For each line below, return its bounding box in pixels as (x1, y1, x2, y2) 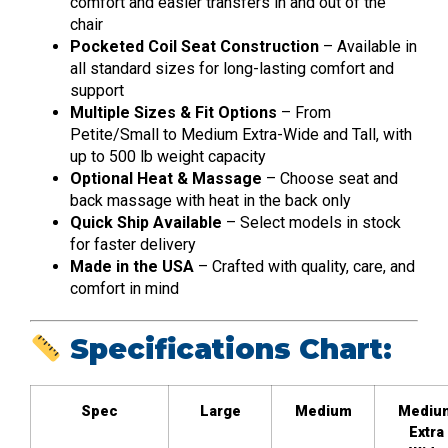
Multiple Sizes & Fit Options (70, 102, 277, 122)
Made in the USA (70, 256, 194, 276)
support (70, 80, 124, 100)
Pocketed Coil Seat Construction (70, 36, 319, 56)
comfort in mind (70, 278, 179, 298)
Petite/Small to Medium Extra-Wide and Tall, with (70, 124, 412, 144)
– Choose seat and (262, 168, 398, 188)
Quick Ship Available (70, 212, 222, 232)
